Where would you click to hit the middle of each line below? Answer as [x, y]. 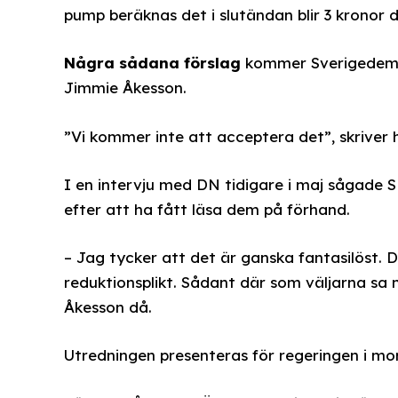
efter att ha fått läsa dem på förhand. [207, 209]
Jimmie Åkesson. [125, 88]
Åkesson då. [107, 307]
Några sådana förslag [152, 63]
